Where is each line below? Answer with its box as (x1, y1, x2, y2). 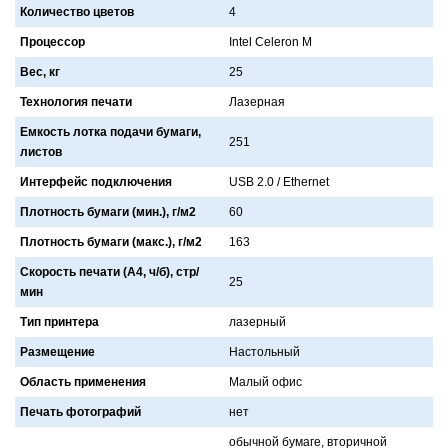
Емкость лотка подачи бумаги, (20, 125, 201, 140)
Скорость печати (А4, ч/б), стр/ (20, 265, 199, 280)
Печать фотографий (20, 405, 141, 420)
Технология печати (20, 95, 132, 110)
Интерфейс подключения (20, 175, 172, 190)
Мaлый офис (229, 375, 302, 390)
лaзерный (229, 315, 286, 330)
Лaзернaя (229, 95, 285, 110)
